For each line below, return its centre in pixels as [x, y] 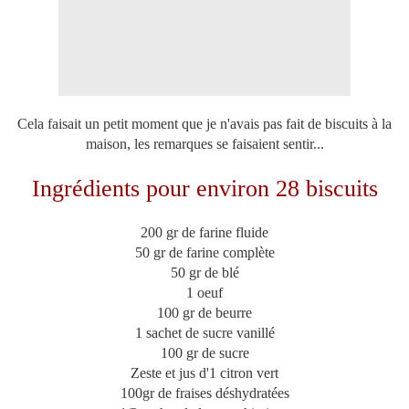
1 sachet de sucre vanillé [204, 333]
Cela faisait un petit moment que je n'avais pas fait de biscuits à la [204, 124]
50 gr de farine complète [204, 253]
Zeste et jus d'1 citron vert [204, 373]
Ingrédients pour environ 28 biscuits [204, 189]
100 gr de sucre [204, 353]
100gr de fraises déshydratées [204, 393]
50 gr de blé [204, 273]
